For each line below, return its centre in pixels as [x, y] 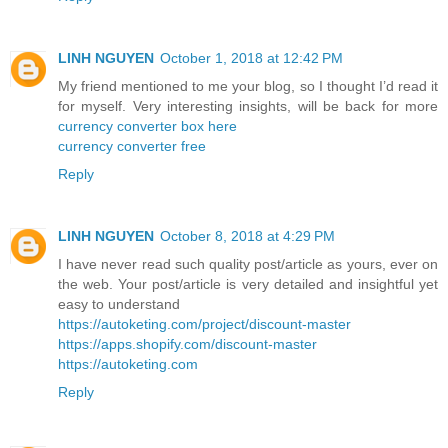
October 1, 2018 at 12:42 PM [251, 57]
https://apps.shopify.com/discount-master [187, 343]
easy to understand [119, 303]
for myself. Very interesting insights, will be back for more [248, 105]
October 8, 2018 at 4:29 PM [247, 235]
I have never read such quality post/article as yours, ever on [248, 263]
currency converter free [132, 145]
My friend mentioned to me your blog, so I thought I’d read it [248, 85]
